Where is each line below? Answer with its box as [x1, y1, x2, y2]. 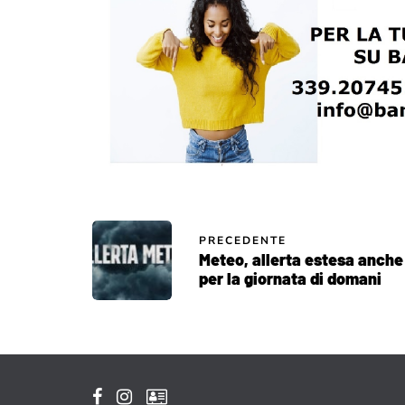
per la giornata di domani [199, 268, 381, 289]
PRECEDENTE [199, 233, 287, 249]
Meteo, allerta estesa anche [199, 250, 403, 270]
